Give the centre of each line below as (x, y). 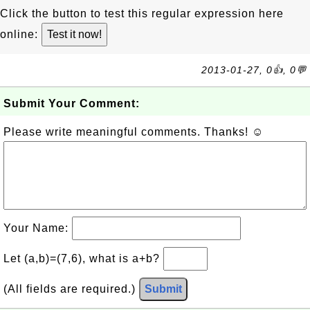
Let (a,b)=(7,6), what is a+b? (83, 258)
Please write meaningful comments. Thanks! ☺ (134, 132)
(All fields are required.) (71, 289)
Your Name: (38, 228)
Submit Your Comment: (72, 103)
